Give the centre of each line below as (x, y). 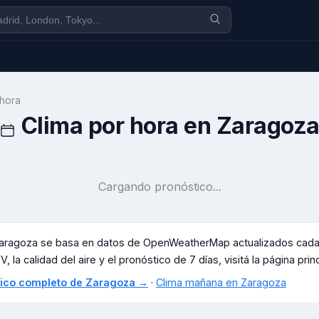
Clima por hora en (119, 126)
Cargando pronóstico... (159, 187)
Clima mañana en (198, 282)
